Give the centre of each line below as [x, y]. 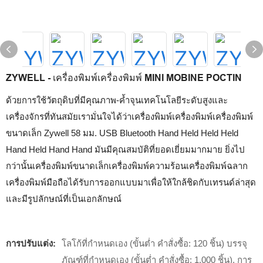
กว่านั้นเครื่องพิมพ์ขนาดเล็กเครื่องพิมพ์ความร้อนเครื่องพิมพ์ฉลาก [127, 166]
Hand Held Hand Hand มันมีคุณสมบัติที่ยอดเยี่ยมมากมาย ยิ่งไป [125, 149]
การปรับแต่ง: [31, 243]
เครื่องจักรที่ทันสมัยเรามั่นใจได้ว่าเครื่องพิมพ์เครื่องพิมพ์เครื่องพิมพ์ [129, 117]
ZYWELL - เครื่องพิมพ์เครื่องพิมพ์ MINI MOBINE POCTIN [124, 78]
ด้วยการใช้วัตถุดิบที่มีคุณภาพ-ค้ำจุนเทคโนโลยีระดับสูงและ [117, 100]
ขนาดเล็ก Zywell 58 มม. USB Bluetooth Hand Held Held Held [122, 133]
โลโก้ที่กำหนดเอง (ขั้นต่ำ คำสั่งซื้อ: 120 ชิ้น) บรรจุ [154, 243]
